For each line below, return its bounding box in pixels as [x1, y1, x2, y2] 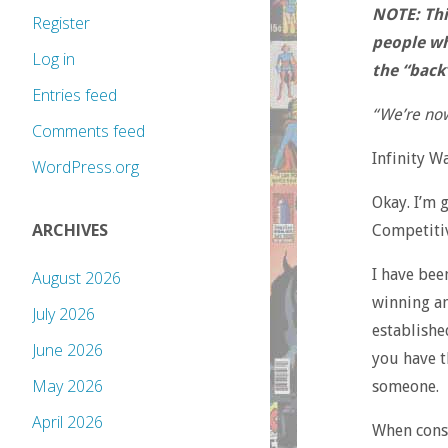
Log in [32, 48, 75, 71]
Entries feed [32, 84, 117, 107]
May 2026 [32, 375, 103, 398]
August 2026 [32, 267, 121, 290]
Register [32, 12, 90, 35]
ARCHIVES [32, 219, 108, 242]
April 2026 [32, 411, 103, 434]
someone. [371, 376, 439, 396]
